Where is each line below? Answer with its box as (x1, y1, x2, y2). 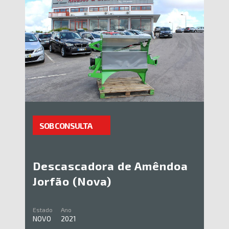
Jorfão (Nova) (33, 174, 111, 188)
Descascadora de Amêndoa (33, 158, 188, 172)
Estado (33, 205, 53, 213)
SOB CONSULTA (39, 120, 92, 130)
